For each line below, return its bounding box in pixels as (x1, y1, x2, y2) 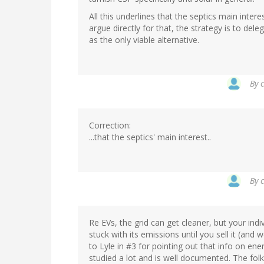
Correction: (89, 120, 131, 131)
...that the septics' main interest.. (89, 131, 211, 143)
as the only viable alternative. (89, 34, 199, 46)
